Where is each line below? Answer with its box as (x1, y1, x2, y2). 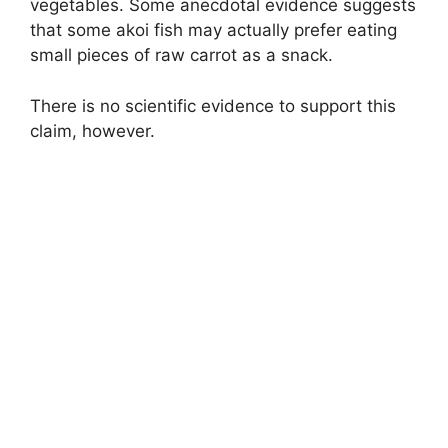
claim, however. (30, 120, 155, 141)
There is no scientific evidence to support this (30, 95, 396, 116)
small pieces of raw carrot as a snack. (30, 45, 333, 66)
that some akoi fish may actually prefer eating (30, 20, 397, 41)
